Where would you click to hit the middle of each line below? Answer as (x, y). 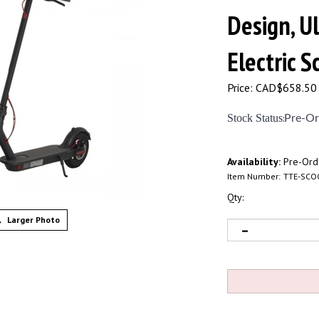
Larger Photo (32, 220)
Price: (240, 88)
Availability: (254, 162)
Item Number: (254, 176)
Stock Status (255, 118)
